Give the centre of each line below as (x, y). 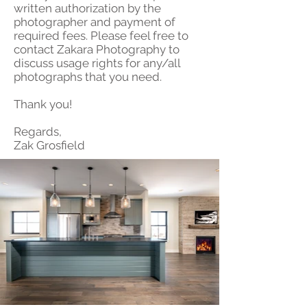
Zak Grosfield (49, 145)
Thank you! (43, 104)
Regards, (38, 132)
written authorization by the (87, 8)
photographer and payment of (95, 22)
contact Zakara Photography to (97, 49)
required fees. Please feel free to (101, 36)
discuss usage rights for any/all (97, 63)
